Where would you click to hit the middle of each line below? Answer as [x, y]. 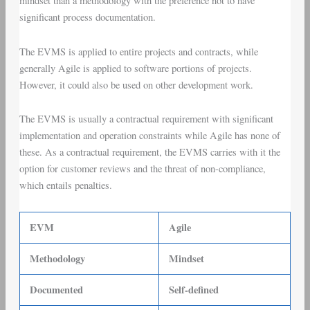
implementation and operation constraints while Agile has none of [149, 136]
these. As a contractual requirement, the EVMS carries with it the [149, 152]
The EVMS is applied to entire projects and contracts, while [138, 51]
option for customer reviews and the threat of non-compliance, [142, 169]
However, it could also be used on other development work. [136, 84]
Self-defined [194, 289]
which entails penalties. [65, 185]
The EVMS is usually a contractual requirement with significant [146, 119]
